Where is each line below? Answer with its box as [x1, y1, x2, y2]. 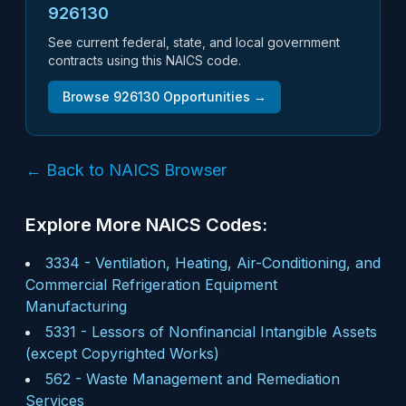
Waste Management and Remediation [86, 370, 340, 388]
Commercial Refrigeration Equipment [25, 275, 277, 294]
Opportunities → [159, 89, 266, 104]
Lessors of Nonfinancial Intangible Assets [92, 323, 377, 341]
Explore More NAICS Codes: [25, 214, 267, 236]
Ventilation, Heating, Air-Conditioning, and [95, 254, 381, 272]
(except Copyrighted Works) [25, 344, 219, 362]
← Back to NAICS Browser [25, 160, 227, 179]
